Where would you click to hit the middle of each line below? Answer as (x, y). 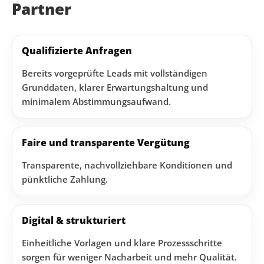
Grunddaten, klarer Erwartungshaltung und (115, 87)
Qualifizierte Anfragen (77, 51)
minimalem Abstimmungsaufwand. (96, 101)
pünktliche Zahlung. (65, 179)
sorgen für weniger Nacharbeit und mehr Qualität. (129, 257)
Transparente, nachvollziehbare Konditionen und (127, 165)
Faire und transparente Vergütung (106, 143)
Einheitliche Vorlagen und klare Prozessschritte (122, 243)
